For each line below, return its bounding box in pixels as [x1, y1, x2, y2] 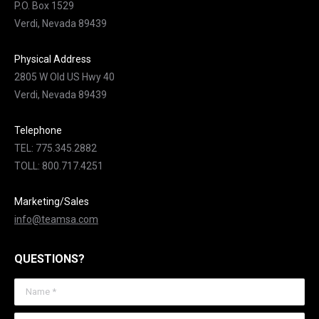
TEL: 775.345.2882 [14, 142, 97, 154]
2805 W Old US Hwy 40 [14, 71, 115, 83]
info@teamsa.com [14, 214, 98, 225]
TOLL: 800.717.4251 [14, 160, 103, 172]
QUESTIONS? [14, 252, 85, 266]
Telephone [14, 125, 62, 136]
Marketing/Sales [14, 196, 89, 207]
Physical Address [14, 53, 91, 65]
